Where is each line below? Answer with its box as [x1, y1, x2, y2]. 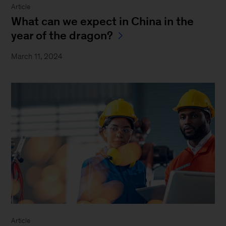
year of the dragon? [11, 29, 114, 42]
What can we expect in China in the [11, 15, 194, 28]
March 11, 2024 [11, 52, 63, 61]
